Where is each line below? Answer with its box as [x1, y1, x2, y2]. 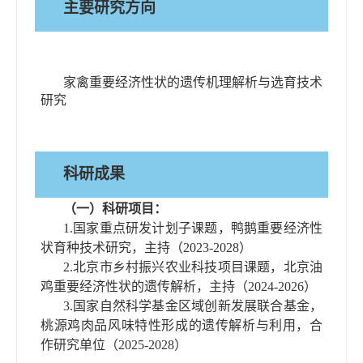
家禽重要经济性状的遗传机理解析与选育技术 [63, 75, 322, 89]
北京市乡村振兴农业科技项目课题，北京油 [73, 259, 322, 274]
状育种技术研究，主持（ [41, 240, 183, 254]
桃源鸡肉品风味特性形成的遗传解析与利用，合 [41, 318, 322, 332]
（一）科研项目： [63, 201, 167, 216]
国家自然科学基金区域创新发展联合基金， [73, 298, 322, 313]
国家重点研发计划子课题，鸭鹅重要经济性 [73, 220, 322, 235]
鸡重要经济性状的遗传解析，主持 [41, 279, 235, 293]
